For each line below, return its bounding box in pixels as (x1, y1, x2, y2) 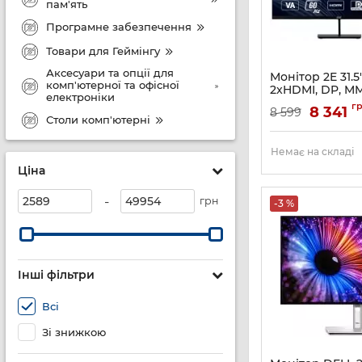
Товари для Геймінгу (46, 44, 160, 57)
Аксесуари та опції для (46, 66, 174, 79)
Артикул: (270, 112, 311, 124)
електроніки (46, 90, 115, 103)
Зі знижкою (42, 326, 106, 339)
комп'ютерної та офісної (46, 78, 179, 91)
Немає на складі (271, 145, 354, 158)
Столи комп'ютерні (46, 112, 150, 126)
